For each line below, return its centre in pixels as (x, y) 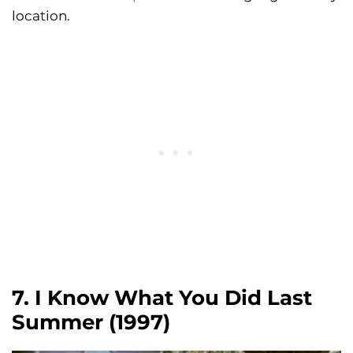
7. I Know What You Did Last (162, 298)
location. (41, 16)
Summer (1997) (91, 323)
